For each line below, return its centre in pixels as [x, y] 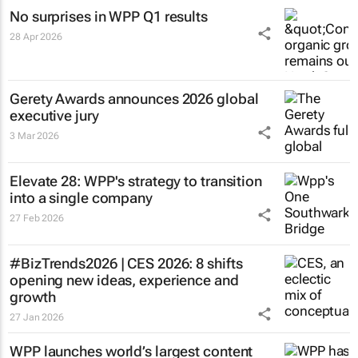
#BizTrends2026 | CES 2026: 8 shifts [126, 263]
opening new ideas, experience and [124, 280]
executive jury [54, 115]
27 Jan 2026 [37, 317]
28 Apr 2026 [36, 37]
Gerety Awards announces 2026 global [134, 99]
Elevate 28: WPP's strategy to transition [136, 181]
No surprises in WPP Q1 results [109, 16]
